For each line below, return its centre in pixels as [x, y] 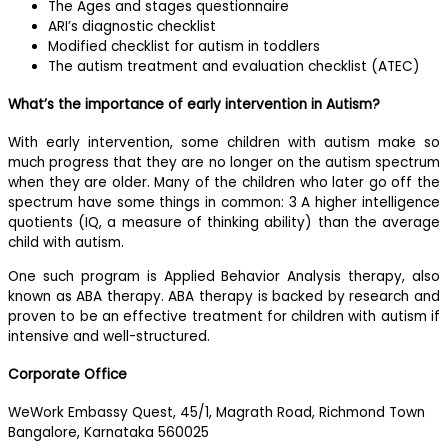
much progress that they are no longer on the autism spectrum [224, 163]
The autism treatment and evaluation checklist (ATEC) [234, 66]
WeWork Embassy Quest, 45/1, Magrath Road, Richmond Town [216, 413]
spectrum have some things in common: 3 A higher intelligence [224, 203]
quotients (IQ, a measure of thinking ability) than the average [224, 223]
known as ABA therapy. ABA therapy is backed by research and [224, 296]
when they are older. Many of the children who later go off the [224, 183]
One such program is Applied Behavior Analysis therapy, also [224, 276]
